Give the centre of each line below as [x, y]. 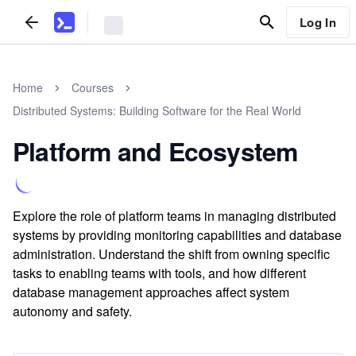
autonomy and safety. [72, 311]
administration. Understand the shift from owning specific [171, 254]
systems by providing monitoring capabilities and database [177, 235]
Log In [317, 22]
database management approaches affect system [151, 292]
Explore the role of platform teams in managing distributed [174, 216]
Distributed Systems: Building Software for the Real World [157, 110]
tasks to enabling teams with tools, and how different [159, 273]
